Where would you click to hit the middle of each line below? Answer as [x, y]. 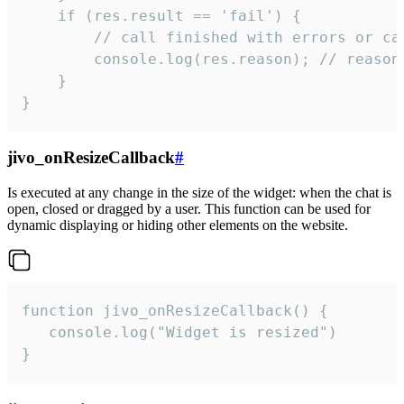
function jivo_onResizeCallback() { [175, 310]
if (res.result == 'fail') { [161, 15]
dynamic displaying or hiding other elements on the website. [178, 225]
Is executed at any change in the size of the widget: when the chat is [199, 192]
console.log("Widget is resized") [179, 332]
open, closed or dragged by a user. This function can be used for [189, 208]
